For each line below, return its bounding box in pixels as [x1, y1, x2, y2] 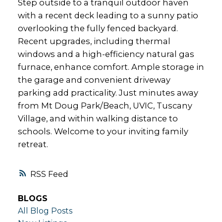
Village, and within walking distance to [17, 113, 178, 123]
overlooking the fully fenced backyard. [17, 23, 178, 33]
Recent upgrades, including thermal [17, 36, 170, 46]
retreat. [17, 139, 48, 149]
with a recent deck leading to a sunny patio [17, 10, 198, 20]
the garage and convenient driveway [17, 74, 170, 85]
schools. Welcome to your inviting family [17, 126, 188, 136]
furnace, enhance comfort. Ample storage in [17, 61, 204, 72]
